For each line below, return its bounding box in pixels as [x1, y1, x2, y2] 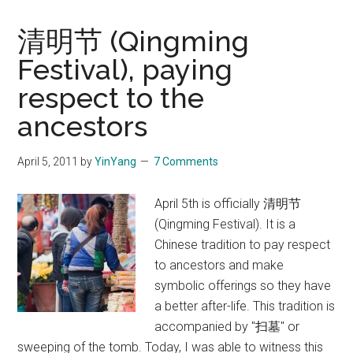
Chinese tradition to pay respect [154, 236, 331, 252]
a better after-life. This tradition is [154, 298, 336, 314]
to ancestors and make [154, 257, 284, 273]
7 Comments [154, 154, 219, 168]
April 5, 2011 [17, 154, 79, 168]
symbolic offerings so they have [154, 277, 332, 293]
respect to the [17, 80, 205, 114]
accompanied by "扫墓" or [154, 318, 300, 334]
